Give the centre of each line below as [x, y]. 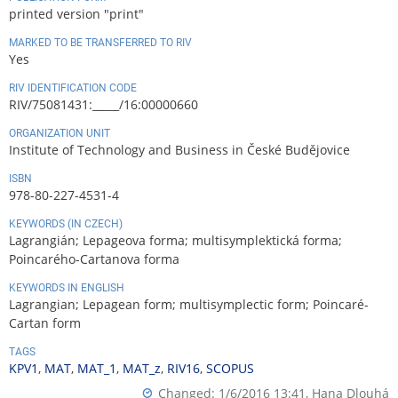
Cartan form [45, 323]
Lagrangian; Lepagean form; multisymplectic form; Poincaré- [189, 305]
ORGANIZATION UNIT [60, 134]
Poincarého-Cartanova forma [94, 259]
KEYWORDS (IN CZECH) [66, 224]
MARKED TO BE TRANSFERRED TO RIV [100, 43]
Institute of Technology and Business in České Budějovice [179, 150]
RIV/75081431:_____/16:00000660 [103, 105]
